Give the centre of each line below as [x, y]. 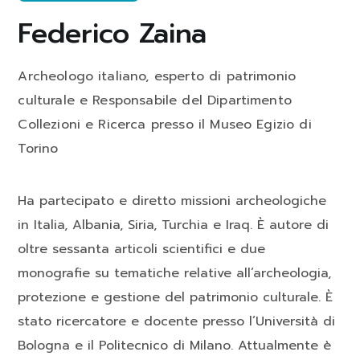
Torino [38, 149]
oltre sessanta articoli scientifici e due [142, 250]
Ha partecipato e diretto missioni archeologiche [172, 201]
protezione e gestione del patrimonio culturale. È [176, 298]
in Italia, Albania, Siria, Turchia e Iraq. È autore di [174, 225]
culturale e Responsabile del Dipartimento [155, 101]
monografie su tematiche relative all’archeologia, [175, 274]
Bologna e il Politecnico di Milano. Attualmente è [175, 346]
